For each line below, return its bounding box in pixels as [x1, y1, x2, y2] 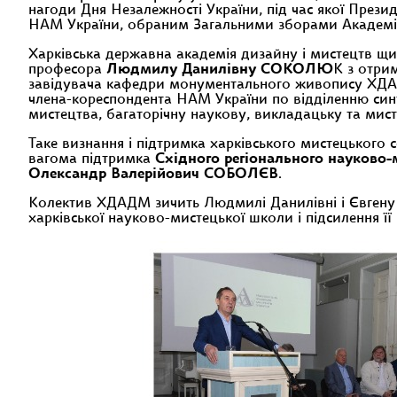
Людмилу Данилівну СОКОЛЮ [106, 63, 333, 77]
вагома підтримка [28, 152, 155, 167]
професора [28, 63, 106, 77]
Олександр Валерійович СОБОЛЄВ [28, 167, 278, 182]
